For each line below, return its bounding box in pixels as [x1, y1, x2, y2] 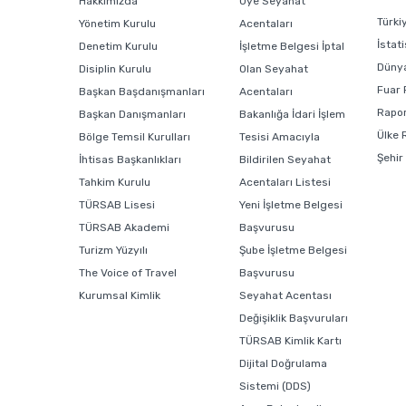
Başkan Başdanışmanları [79, 85, 205, 99]
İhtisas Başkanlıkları [79, 153, 181, 167]
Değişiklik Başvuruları [239, 312, 349, 325]
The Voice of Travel [79, 266, 177, 280]
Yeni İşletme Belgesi [239, 198, 343, 212]
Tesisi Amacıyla [239, 130, 321, 144]
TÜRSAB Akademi [79, 221, 169, 235]
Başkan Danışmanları [79, 108, 186, 121]
